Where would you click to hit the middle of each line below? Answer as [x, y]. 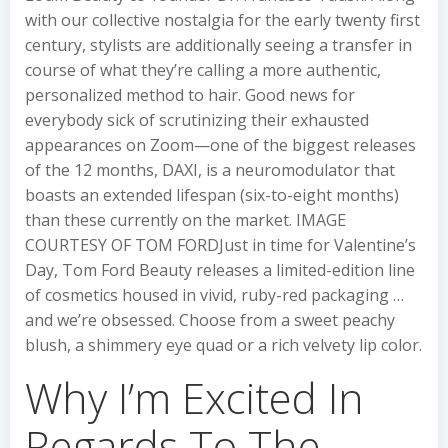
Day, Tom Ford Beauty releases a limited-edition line [220, 270]
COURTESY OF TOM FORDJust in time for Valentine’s [220, 245]
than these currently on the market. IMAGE [185, 220]
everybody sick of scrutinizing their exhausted [197, 120]
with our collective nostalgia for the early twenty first [222, 20]
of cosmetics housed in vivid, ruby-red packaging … [214, 295]
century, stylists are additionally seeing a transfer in [218, 45]
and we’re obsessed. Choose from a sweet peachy [210, 320]
